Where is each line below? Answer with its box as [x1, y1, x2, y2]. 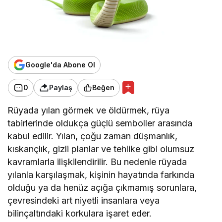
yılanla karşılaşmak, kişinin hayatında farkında [7, 169, 195, 180]
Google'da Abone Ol [25, 60, 95, 69]
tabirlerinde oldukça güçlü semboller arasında [7, 117, 193, 128]
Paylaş [49, 83, 72, 92]
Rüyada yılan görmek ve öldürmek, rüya [7, 105, 170, 115]
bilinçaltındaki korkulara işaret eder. [7, 208, 152, 219]
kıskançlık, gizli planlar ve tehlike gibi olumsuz [7, 143, 195, 154]
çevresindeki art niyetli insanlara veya [7, 195, 160, 206]
